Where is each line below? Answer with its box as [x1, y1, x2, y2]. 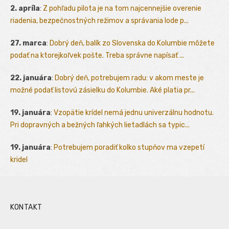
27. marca [10, 38, 47, 48]
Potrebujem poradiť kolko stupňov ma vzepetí [54, 143, 204, 152]
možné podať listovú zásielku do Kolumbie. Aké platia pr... [10, 85, 195, 95]
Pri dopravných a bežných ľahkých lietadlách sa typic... [10, 120, 190, 129]
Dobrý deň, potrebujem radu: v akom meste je [55, 73, 204, 82]
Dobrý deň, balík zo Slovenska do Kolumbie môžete [50, 38, 215, 48]
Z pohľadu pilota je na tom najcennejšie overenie [43, 4, 201, 13]
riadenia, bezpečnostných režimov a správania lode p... [10, 16, 189, 25]
